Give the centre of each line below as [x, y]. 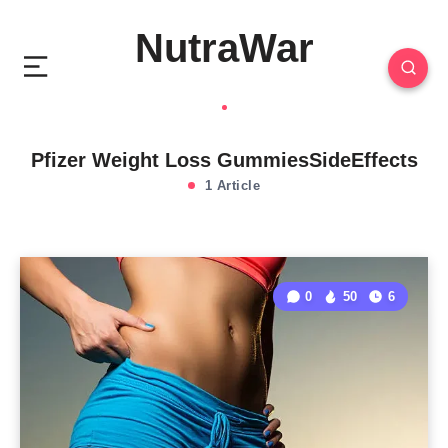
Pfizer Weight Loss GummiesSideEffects [224, 160]
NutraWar [224, 48]
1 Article [230, 185]
